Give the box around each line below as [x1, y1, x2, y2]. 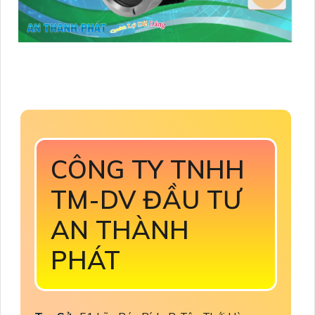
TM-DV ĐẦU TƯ [51, 184, 241, 216]
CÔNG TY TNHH [51, 153, 245, 186]
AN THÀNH [51, 214, 189, 246]
